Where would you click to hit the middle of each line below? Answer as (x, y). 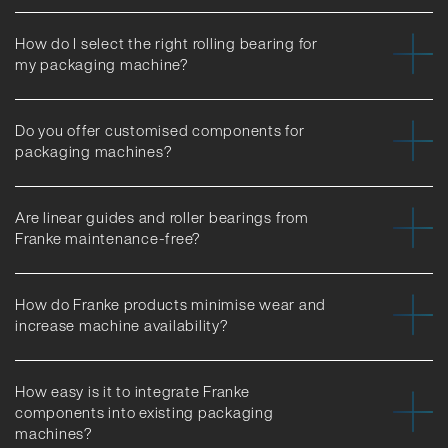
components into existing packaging (144, 411)
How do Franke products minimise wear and (170, 303)
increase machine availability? (121, 324)
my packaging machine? (101, 63)
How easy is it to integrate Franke (132, 390)
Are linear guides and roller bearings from (162, 216)
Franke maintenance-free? (107, 237)
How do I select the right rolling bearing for (166, 42)
